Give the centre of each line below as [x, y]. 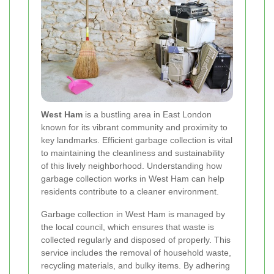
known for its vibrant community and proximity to [134, 128]
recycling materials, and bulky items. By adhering [135, 266]
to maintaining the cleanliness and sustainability [133, 153]
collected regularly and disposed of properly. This [136, 240]
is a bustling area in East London [147, 115]
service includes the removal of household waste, [136, 253]
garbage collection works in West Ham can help [133, 179]
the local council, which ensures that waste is [128, 227]
